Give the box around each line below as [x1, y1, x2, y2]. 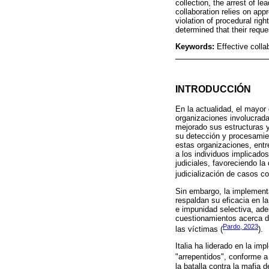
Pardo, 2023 [223, 222, 258, 230]
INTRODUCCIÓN [175, 83, 251, 95]
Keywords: [175, 42, 217, 52]
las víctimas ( [175, 225, 223, 234]
